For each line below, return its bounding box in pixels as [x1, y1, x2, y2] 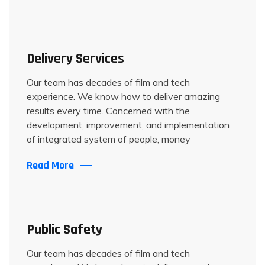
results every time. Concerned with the [27, 105, 190, 117]
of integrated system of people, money [27, 133, 190, 145]
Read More [27, 159, 74, 172]
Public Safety [27, 221, 102, 238]
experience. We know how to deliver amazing [27, 91, 220, 102]
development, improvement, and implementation [27, 119, 230, 131]
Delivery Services [27, 50, 124, 67]
